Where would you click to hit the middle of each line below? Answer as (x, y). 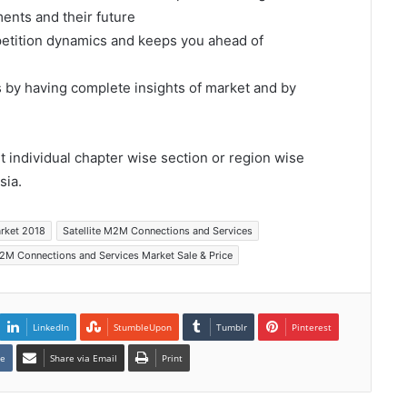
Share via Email (83, 358)
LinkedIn (51, 327)
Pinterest (312, 327)
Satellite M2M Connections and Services (158, 231)
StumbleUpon (143, 327)
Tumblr (232, 327)
